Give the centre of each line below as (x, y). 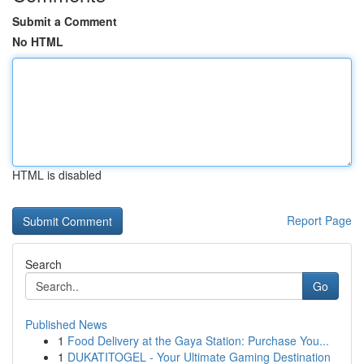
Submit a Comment (65, 21)
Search (43, 264)
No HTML (38, 41)
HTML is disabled (57, 175)
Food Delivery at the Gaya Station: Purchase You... (198, 340)
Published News (66, 324)
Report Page (319, 220)
